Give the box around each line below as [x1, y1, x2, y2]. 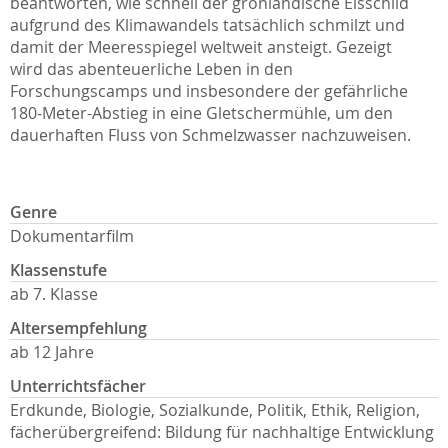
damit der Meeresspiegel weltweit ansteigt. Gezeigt [10, 36, 392, 59]
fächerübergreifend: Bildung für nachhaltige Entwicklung [10, 421, 434, 444]
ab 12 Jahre [10, 341, 94, 364]
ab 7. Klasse [10, 283, 98, 306]
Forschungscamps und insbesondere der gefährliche [10, 80, 408, 103]
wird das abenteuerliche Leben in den [10, 58, 293, 81]
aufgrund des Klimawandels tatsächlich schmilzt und [10, 14, 405, 37]
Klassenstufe [10, 259, 107, 282]
